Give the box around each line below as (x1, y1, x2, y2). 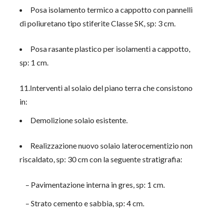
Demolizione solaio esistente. (30, 115, 128, 125)
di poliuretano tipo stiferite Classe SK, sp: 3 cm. (20, 19, 176, 28)
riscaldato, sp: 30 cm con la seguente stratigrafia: (20, 154, 183, 164)
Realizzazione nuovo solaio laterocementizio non (30, 141, 193, 150)
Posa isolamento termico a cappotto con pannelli (30, 5, 193, 14)
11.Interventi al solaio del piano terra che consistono (20, 83, 193, 92)
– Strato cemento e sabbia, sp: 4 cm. (20, 198, 145, 208)
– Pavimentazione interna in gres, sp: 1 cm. (20, 180, 165, 189)
